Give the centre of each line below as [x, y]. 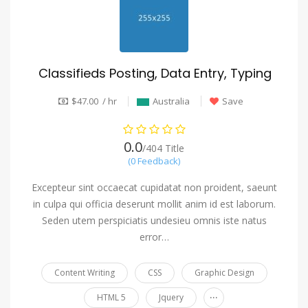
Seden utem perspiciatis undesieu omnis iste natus [154, 221]
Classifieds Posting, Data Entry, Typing [155, 74]
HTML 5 [111, 298]
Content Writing [84, 273]
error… [154, 237]
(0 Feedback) [154, 161]
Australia [171, 101]
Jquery [171, 298]
